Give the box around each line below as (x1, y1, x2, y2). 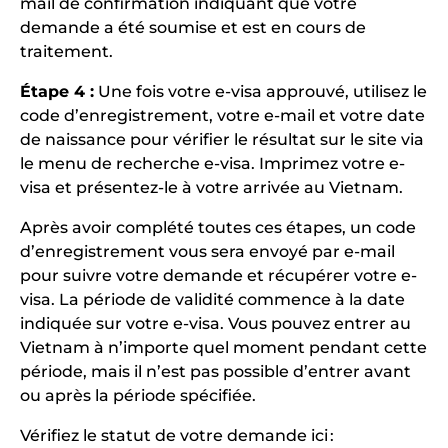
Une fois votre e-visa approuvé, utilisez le (94, 82, 427, 101)
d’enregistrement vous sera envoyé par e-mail (20, 242, 395, 261)
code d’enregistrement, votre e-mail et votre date (20, 106, 425, 125)
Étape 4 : (20, 82, 94, 101)
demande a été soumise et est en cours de (20, 18, 366, 37)
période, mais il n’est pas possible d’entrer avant (20, 362, 411, 381)
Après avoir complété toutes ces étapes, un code (20, 218, 416, 237)
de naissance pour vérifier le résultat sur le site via (20, 130, 424, 149)
